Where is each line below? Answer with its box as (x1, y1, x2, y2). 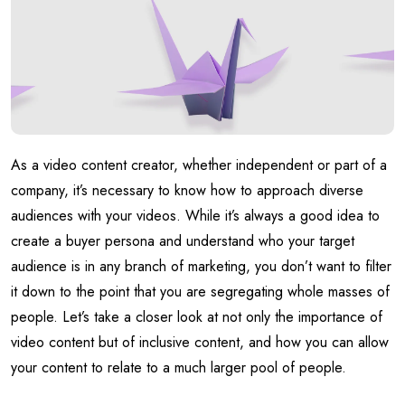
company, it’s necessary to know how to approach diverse (11, 180, 363, 202)
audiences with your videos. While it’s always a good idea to (11, 205, 380, 227)
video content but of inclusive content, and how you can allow (11, 332, 389, 353)
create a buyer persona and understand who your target (11, 231, 354, 252)
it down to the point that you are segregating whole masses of (11, 281, 390, 303)
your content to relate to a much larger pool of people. (11, 357, 351, 379)
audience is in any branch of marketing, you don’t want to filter (11, 256, 391, 278)
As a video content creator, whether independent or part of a (11, 155, 387, 176)
